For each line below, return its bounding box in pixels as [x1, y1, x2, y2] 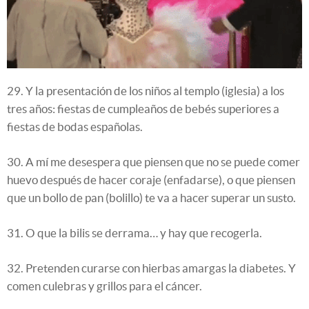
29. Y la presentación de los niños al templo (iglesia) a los [7, 83, 284, 97]
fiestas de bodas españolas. [7, 119, 143, 133]
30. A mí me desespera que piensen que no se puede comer [7, 154, 300, 168]
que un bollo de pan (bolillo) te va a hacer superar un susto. [7, 190, 296, 204]
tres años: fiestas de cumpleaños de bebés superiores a [7, 101, 279, 115]
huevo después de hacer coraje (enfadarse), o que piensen [7, 172, 295, 186]
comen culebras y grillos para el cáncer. [7, 279, 202, 292]
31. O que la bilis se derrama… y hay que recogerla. [7, 226, 262, 239]
